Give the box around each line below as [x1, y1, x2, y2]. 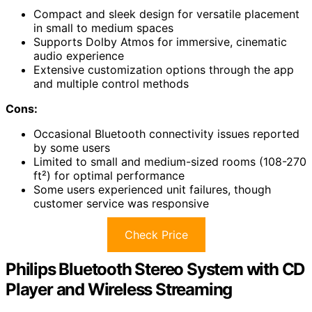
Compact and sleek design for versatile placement [33, 6, 299, 21]
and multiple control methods [33, 76, 189, 91]
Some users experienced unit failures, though [33, 182, 271, 196]
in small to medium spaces [33, 20, 173, 35]
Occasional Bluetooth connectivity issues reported [33, 126, 299, 141]
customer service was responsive [33, 196, 209, 210]
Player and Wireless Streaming [6, 279, 233, 299]
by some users [33, 140, 110, 155]
